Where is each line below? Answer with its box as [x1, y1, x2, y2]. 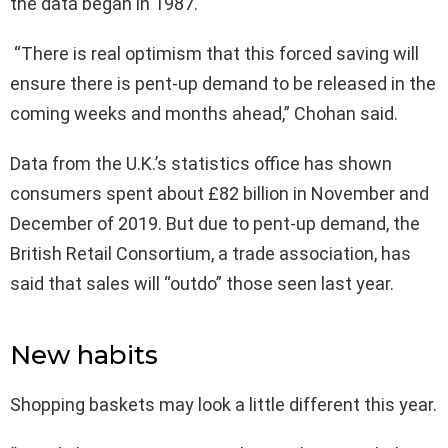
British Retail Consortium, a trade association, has [10, 242, 411, 264]
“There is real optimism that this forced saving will [10, 42, 419, 64]
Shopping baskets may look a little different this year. [10, 393, 437, 415]
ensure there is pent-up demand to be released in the [10, 72, 436, 94]
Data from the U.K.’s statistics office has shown [10, 152, 392, 174]
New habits [10, 338, 158, 371]
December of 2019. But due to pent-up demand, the [10, 212, 420, 234]
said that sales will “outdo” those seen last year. [10, 272, 398, 294]
